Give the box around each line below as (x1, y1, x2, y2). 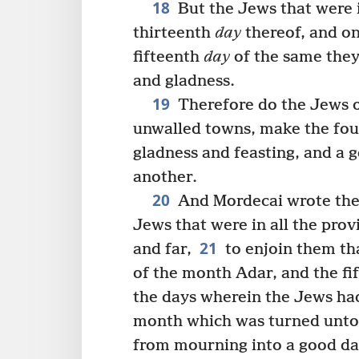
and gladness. (133, 71, 235, 91)
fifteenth (133, 47, 204, 67)
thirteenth (133, 23, 215, 42)
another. (133, 167, 197, 187)
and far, (133, 240, 192, 259)
